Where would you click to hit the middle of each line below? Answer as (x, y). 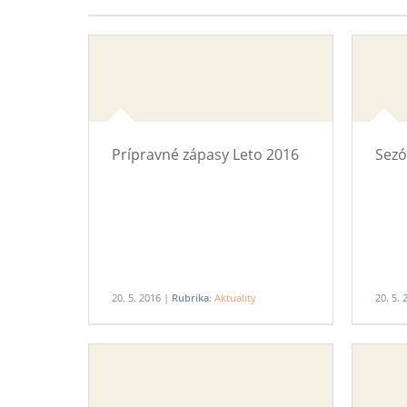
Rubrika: (192, 298)
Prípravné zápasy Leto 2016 (205, 154)
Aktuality (235, 298)
